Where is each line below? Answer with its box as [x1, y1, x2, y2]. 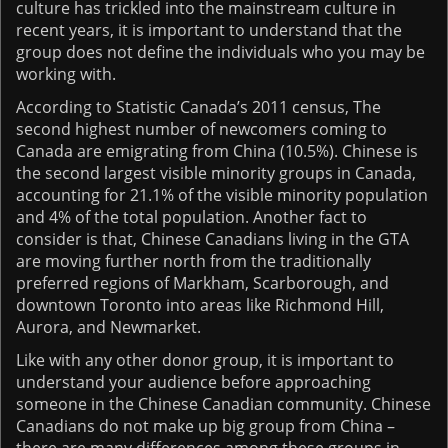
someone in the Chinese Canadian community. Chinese [16, 392, 431, 415]
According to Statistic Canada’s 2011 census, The [16, 95, 381, 118]
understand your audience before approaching [16, 370, 371, 393]
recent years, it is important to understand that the [16, 18, 402, 41]
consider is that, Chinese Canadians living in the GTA [16, 227, 409, 250]
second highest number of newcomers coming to [16, 117, 387, 140]
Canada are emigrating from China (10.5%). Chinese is [16, 139, 418, 162]
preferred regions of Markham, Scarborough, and [16, 271, 389, 294]
